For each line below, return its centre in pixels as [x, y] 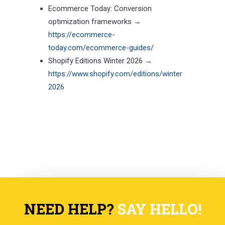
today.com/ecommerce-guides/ [101, 48]
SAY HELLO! [159, 209]
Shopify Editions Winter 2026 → [100, 61]
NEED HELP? [71, 209]
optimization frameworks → [94, 22]
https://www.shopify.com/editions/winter [115, 74]
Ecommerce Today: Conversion [100, 9]
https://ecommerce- [81, 35]
